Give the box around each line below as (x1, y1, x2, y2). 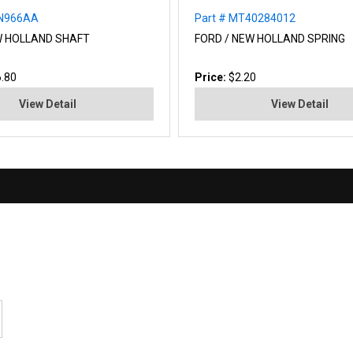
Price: (194, 70, 229, 84)
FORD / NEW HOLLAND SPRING (194, 32, 345, 45)
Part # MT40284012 (194, 11, 295, 24)
